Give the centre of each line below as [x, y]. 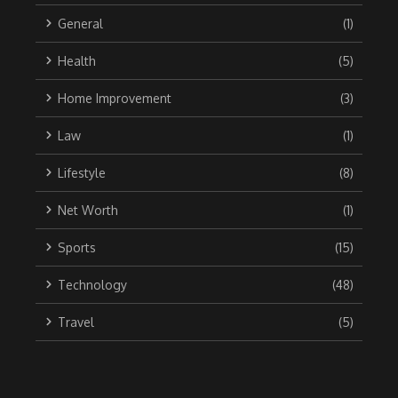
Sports [77, 247]
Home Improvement [115, 98]
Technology [92, 284]
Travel [76, 322]
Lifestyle [82, 172]
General [80, 23]
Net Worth [88, 210]
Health [77, 60]
